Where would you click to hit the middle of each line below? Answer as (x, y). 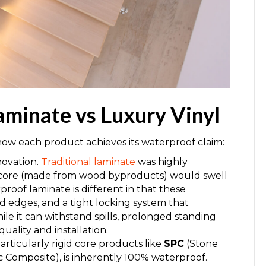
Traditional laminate (88, 161)
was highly (161, 161)
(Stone (201, 243)
